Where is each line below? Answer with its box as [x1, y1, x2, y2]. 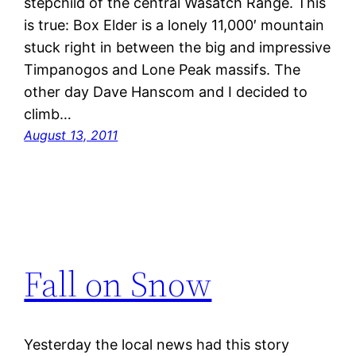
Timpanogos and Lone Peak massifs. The [24, 61, 301, 79]
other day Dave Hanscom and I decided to [24, 83, 308, 101]
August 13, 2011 [24, 127, 118, 144]
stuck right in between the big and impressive [24, 39, 331, 56]
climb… [24, 106, 72, 123]
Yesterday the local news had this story [24, 336, 290, 354]
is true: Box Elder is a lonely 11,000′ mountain [24, 17, 325, 34]
